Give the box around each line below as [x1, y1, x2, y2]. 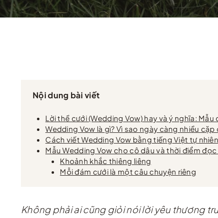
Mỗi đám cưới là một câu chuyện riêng [60, 167, 197, 177]
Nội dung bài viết [33, 90, 100, 101]
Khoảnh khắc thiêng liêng [60, 156, 151, 166]
